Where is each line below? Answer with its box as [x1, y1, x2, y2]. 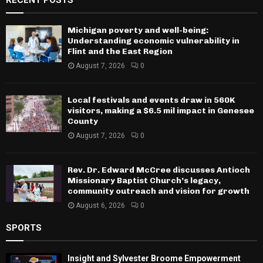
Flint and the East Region [68, 46, 173, 56]
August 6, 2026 [76, 201, 125, 210]
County [68, 116, 98, 126]
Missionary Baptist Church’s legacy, [68, 175, 221, 186]
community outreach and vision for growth [68, 186, 249, 196]
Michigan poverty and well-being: [68, 25, 208, 35]
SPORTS [6, 222, 42, 233]
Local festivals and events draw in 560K [68, 95, 235, 105]
